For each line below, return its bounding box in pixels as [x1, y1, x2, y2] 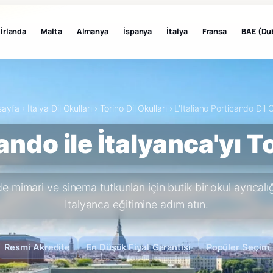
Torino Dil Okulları [99, 103, 167, 113]
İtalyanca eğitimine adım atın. [65, 198, 208, 211]
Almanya [76, 26, 108, 37]
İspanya [122, 26, 152, 37]
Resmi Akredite [4, 242, 71, 253]
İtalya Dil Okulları [27, 103, 92, 113]
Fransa [202, 26, 227, 37]
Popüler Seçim [206, 242, 269, 253]
